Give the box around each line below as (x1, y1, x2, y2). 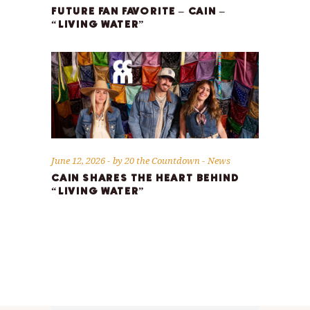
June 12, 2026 (51, 154, 107, 167)
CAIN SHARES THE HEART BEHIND (51, 172, 239, 183)
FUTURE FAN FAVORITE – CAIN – (51, 6, 226, 17)
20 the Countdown (125, 154, 202, 167)
